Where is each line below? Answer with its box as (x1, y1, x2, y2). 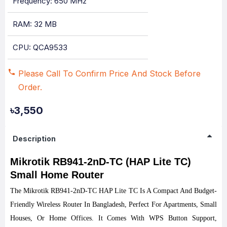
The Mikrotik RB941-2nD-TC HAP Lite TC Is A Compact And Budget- (10, 187, 217, 195)
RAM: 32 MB (13, 19, 57, 29)
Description (13, 134, 56, 143)
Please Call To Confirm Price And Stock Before (18, 68, 201, 79)
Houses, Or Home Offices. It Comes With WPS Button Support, (10, 214, 217, 222)
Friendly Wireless (10, 201, 63, 208)
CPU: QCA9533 (13, 43, 67, 52)
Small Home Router (10, 169, 104, 180)
